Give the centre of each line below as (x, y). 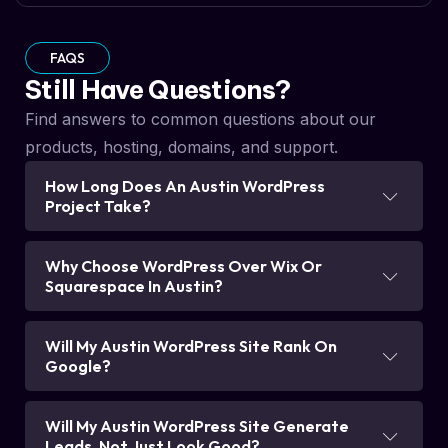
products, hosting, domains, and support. (181, 147)
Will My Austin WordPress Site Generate (197, 426)
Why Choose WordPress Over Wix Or (183, 266)
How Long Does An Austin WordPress (185, 186)
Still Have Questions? (158, 90)
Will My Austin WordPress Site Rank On (191, 346)
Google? (78, 366)
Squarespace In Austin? (134, 286)
